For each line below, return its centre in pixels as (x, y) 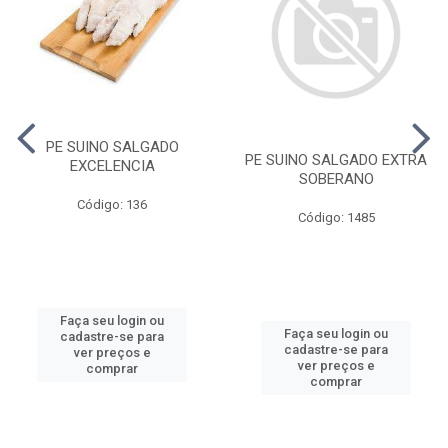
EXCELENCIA (112, 165)
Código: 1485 (336, 217)
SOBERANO (336, 178)
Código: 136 (112, 204)
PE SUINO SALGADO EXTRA (336, 159)
